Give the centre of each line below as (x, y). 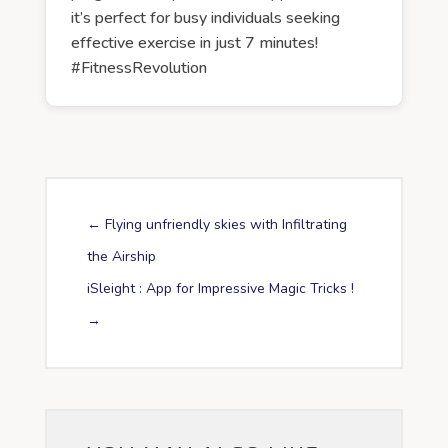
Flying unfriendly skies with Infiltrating (225, 224)
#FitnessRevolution (138, 67)
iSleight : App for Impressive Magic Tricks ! (220, 288)
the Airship (121, 256)
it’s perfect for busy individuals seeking (205, 17)
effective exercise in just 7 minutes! (194, 42)
